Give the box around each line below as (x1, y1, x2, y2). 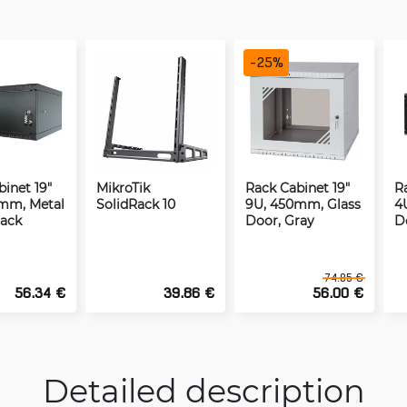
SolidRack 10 (96, 195, 175, 213)
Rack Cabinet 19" (245, 179, 350, 196)
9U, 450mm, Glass (245, 195, 361, 213)
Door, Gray (245, 212, 314, 229)
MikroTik (96, 179, 150, 196)
